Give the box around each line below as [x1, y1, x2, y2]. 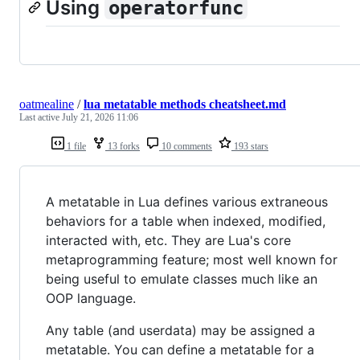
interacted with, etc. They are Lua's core [46, 231, 291, 248]
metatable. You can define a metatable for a [46, 341, 314, 358]
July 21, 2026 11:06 [62, 111, 138, 123]
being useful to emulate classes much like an [46, 270, 317, 287]
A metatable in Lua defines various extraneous [46, 193, 328, 210]
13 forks [105, 140, 140, 152]
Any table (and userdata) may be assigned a [46, 321, 315, 338]
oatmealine [19, 96, 74, 111]
